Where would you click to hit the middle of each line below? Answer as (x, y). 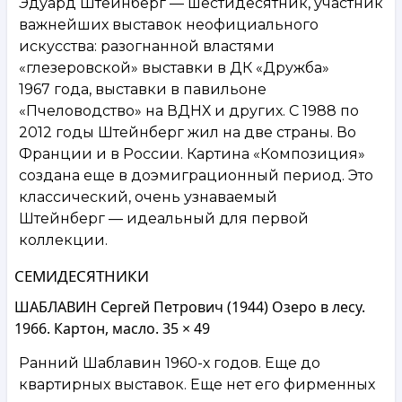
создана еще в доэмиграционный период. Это (196, 175)
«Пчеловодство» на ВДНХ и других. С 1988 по (189, 110)
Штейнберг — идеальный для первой (164, 218)
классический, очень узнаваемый (148, 197)
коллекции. (63, 240)
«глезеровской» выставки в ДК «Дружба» (174, 67)
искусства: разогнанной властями (147, 46)
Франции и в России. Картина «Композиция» (192, 153)
